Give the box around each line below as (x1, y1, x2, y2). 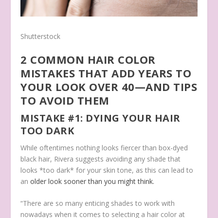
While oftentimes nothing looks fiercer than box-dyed (20, 143, 188, 152)
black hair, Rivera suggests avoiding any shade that (20, 154, 181, 163)
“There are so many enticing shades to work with (20, 199, 175, 208)
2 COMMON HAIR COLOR (20, 52, 156, 67)
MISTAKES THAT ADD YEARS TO (20, 65, 192, 80)
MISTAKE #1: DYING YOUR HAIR (20, 111, 181, 125)
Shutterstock (20, 31, 61, 41)
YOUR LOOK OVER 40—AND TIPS (20, 79, 198, 94)
